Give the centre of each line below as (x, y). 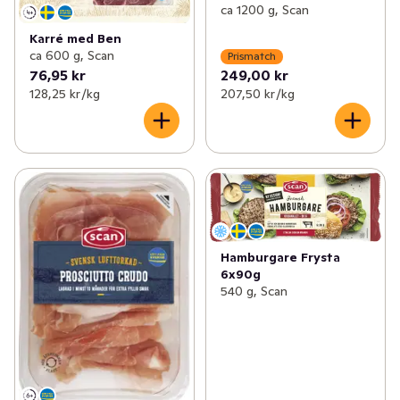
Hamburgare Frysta (280, 258)
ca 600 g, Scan (72, 55)
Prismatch (251, 56)
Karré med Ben (75, 38)
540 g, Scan (254, 292)
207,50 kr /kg (257, 93)
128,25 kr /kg (65, 93)
